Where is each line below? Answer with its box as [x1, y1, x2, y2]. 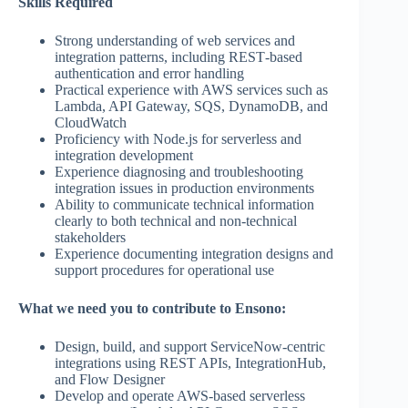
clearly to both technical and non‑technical [55, 213, 297, 229]
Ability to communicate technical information [55, 197, 314, 213]
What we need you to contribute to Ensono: [18, 301, 286, 317]
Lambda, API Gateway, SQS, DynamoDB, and [55, 98, 328, 115]
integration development [55, 148, 193, 164]
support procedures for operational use [55, 262, 274, 279]
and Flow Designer [55, 372, 165, 388]
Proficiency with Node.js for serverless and [55, 131, 301, 148]
